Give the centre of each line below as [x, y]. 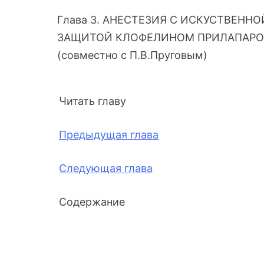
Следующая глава [106, 169]
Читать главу [94, 101]
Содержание [93, 202]
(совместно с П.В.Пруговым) [132, 55]
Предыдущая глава [109, 135]
